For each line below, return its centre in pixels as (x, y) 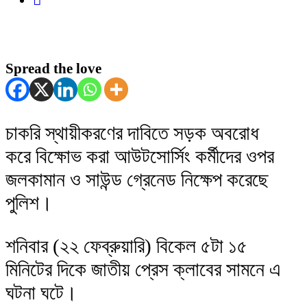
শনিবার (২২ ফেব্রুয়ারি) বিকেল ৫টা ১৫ (126, 246)
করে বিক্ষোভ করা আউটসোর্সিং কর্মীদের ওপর (140, 157)
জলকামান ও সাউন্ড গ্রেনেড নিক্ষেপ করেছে (137, 180)
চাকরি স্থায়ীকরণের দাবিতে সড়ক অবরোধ (132, 133)
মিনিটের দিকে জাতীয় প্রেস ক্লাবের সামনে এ (143, 270)
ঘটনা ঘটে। (41, 293)
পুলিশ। (29, 203)
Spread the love (53, 69)
